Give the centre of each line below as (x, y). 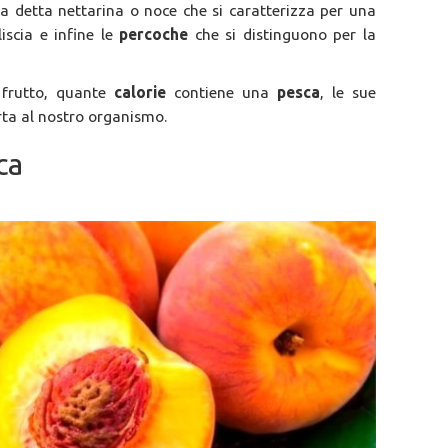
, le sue (347, 92)
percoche (157, 34)
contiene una (225, 92)
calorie (143, 92)
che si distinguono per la (285, 34)
